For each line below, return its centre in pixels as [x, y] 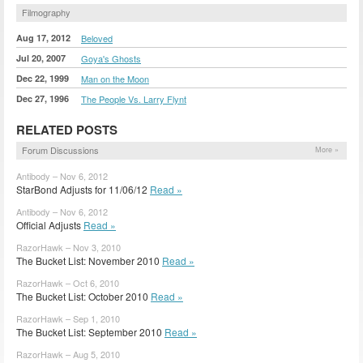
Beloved [97, 38]
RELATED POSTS [67, 129]
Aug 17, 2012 [43, 37]
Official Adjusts [50, 224]
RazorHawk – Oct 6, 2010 [68, 282]
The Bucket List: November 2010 [89, 260]
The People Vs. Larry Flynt [134, 98]
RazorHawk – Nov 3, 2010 [68, 247]
